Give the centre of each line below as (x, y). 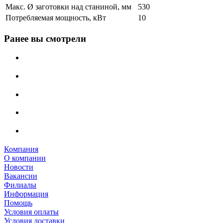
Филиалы (20, 185)
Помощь (18, 203)
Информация (26, 194)
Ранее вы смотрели (45, 38)
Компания (21, 149)
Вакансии (21, 176)
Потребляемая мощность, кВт (56, 17)
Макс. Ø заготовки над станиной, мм (68, 6)
